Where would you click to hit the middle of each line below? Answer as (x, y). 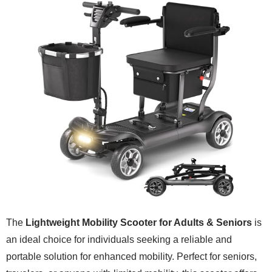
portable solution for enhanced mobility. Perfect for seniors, (131, 256)
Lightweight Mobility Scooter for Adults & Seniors (139, 222)
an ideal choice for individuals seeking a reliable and (119, 239)
